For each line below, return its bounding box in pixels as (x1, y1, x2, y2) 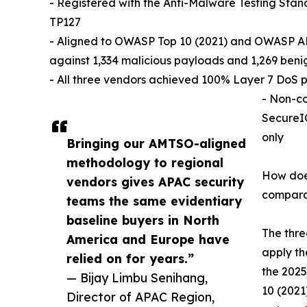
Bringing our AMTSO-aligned (66, 135, 246, 151)
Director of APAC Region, (66, 288, 214, 304)
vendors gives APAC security (66, 173, 244, 189)
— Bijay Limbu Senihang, (66, 269, 208, 285)
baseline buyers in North (66, 212, 219, 228)
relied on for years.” (66, 250, 194, 266)
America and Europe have (66, 231, 230, 247)
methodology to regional (66, 154, 223, 170)
